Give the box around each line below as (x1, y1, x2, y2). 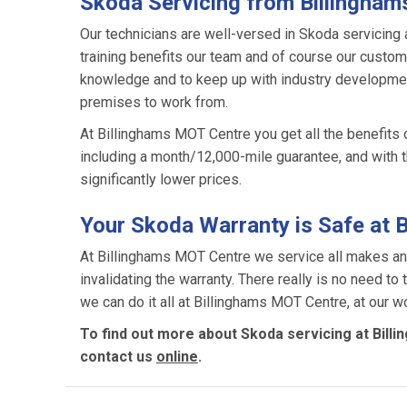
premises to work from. (80, 94, 228, 111)
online (156, 348, 198, 365)
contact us (80, 348, 156, 365)
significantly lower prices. (80, 171, 242, 188)
